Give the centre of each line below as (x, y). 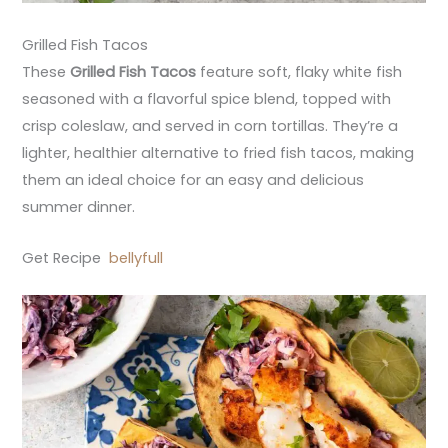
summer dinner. (79, 207)
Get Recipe (66, 257)
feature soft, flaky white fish (299, 72)
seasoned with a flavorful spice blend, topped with (207, 99)
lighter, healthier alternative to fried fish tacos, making (218, 153)
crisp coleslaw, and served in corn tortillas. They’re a (210, 126)
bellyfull (136, 257)
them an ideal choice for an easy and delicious (193, 180)
